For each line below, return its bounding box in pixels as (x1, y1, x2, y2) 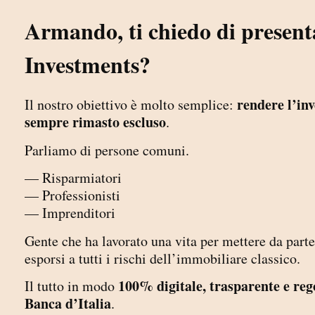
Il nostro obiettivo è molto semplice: (25, 95, 237, 115)
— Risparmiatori (25, 168, 122, 188)
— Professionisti (25, 186, 120, 205)
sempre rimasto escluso (25, 112, 166, 133)
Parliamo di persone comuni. (25, 140, 189, 160)
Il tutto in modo (25, 276, 118, 295)
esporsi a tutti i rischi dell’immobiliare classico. (25, 248, 300, 268)
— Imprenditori (25, 203, 115, 223)
